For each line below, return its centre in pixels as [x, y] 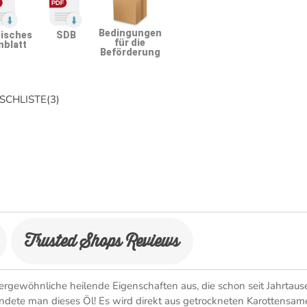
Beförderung [130, 52]
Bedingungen [130, 33]
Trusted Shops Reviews [102, 241]
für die [130, 42]
